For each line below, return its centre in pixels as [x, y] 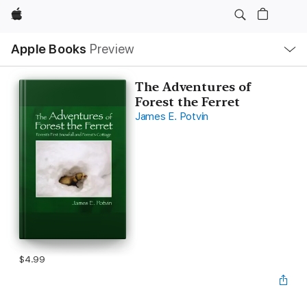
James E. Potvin [172, 116]
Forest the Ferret [187, 102]
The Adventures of [193, 87]
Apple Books [49, 49]
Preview [112, 49]
